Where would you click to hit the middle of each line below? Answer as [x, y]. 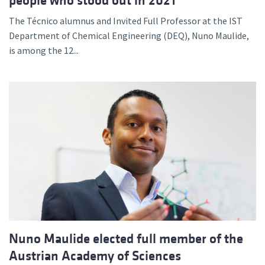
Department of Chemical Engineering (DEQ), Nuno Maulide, [129, 36]
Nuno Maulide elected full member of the [126, 239]
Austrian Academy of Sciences [95, 256]
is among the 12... [44, 51]
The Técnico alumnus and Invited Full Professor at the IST [126, 21]
